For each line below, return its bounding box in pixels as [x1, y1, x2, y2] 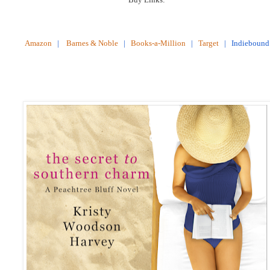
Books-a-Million [130, 38, 186, 48]
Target [198, 38, 219, 48]
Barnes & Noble [66, 38, 118, 48]
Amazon [24, 38, 52, 48]
